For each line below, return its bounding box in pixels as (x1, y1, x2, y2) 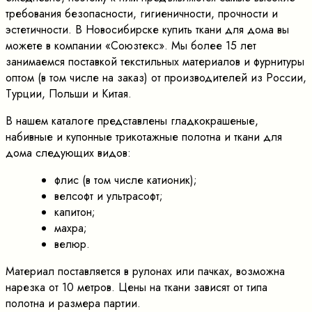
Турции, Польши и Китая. (6, 85, 132, 102)
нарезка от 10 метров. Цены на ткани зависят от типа (6, 279, 267, 295)
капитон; (54, 203, 95, 220)
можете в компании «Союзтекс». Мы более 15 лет (6, 37, 256, 54)
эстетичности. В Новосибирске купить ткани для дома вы (6, 21, 289, 38)
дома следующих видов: (6, 144, 131, 161)
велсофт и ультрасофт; (54, 187, 163, 204)
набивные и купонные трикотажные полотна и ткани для (6, 128, 282, 145)
